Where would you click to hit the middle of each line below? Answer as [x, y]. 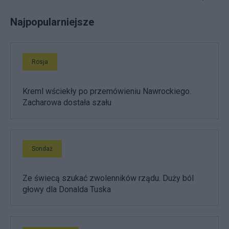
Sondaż [42, 149]
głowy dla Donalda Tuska [67, 190]
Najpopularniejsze [52, 22]
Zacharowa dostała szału [67, 103]
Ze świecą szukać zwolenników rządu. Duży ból [108, 178]
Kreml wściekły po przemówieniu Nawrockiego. [107, 91]
